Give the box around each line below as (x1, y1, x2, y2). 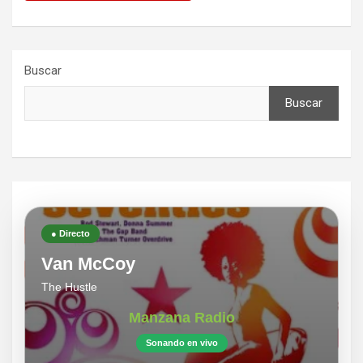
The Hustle (41, 280, 97, 294)
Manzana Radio (128, 310, 235, 327)
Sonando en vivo (145, 338, 218, 348)
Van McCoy (41, 254, 135, 275)
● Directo (51, 228, 90, 239)
